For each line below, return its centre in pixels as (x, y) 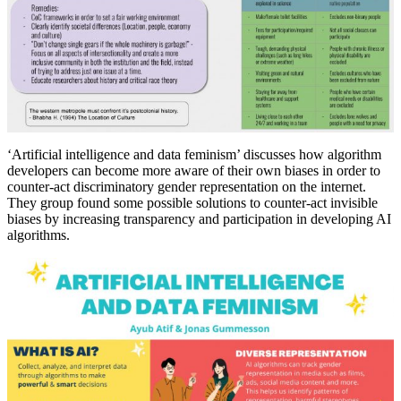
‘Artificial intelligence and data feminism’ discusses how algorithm (194, 155)
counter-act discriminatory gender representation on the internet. (187, 187)
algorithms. (38, 235)
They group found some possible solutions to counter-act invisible (192, 203)
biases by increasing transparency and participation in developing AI (199, 219)
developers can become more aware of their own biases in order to (194, 171)
